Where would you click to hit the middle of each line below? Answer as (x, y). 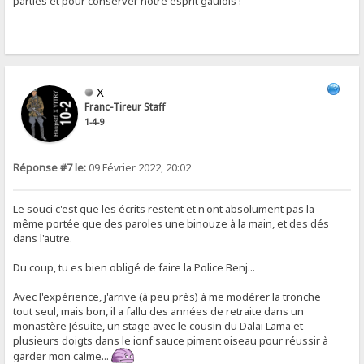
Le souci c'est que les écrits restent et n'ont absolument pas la (164, 208)
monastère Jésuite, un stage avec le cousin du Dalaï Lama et (158, 325)
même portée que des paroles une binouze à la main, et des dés (171, 223)
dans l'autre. (43, 238)
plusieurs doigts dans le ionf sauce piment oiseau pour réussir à (171, 340)
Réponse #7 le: (50, 167)
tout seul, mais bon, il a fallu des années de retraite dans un (159, 311)
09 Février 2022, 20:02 (139, 167)
